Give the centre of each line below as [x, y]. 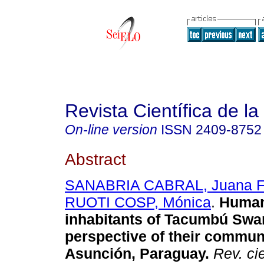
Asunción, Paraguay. [137, 254]
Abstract [95, 159]
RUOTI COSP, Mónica [138, 202]
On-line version [111, 130]
